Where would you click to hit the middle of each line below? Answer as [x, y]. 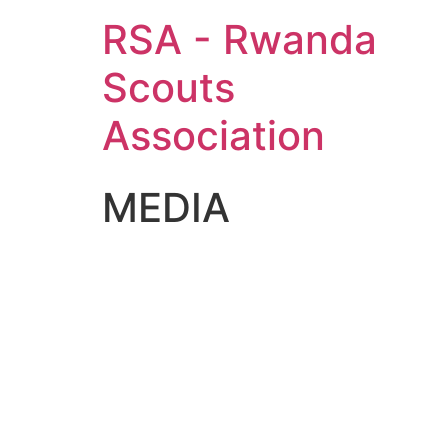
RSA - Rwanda [239, 39]
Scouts [168, 87]
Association [213, 135]
